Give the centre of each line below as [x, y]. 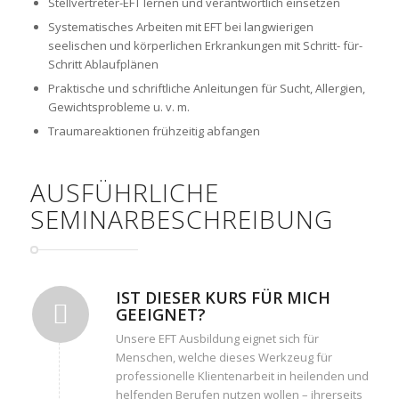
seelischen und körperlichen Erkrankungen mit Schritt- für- [205, 46]
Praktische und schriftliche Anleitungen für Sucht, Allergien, [206, 89]
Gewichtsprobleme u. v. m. [118, 107]
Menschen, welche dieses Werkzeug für [224, 358]
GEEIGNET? [160, 315]
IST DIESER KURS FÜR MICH [223, 298]
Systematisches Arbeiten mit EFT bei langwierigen [180, 27]
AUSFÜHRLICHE [124, 193]
